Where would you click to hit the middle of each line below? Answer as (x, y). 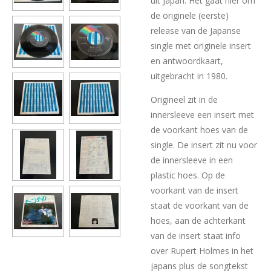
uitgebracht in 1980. (189, 76)
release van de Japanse (196, 31)
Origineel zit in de (184, 100)
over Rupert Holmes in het (202, 251)
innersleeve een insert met (202, 115)
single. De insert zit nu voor (204, 145)
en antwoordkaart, (187, 61)
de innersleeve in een (192, 160)
